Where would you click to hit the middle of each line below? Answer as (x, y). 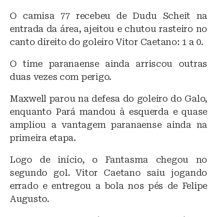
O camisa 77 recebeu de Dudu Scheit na (108, 15)
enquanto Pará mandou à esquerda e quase (108, 111)
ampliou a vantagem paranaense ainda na (108, 124)
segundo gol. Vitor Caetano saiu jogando (108, 172)
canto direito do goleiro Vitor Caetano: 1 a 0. (107, 42)
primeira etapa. (43, 138)
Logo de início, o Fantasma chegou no (108, 159)
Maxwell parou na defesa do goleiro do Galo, (108, 98)
